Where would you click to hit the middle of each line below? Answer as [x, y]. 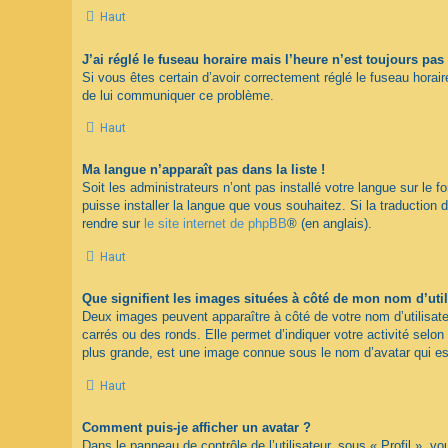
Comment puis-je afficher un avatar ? [196, 427]
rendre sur [113, 224]
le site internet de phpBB [215, 224]
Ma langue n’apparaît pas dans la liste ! [203, 170]
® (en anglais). [329, 224]
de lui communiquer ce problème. [178, 95]
